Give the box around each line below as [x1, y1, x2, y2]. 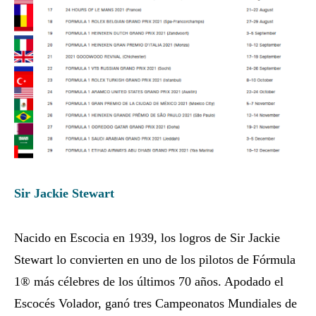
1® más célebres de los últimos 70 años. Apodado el [14, 274, 284, 288]
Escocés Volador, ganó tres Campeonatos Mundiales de [14, 296, 297, 310]
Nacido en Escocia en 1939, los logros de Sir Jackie [14, 230, 280, 245]
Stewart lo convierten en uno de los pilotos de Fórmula [14, 252, 296, 267]
